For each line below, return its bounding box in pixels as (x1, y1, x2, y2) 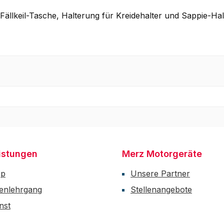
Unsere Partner (130, 168, 190, 179)
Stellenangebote (130, 184, 192, 195)
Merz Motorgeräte (122, 148, 202, 159)
